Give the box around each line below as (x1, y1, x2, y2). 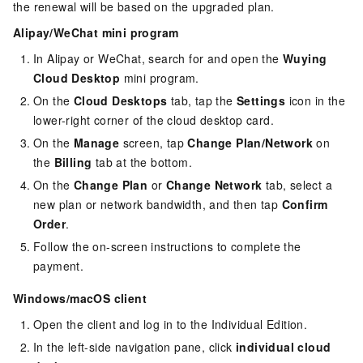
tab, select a (262, 176, 333, 193)
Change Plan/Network (187, 134, 314, 151)
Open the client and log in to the (33, 315, 211, 332)
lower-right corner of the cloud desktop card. (33, 111, 274, 128)
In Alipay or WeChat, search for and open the (33, 49, 283, 66)
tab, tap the (167, 92, 237, 109)
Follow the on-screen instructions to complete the (33, 237, 301, 254)
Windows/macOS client (13, 289, 147, 306)
